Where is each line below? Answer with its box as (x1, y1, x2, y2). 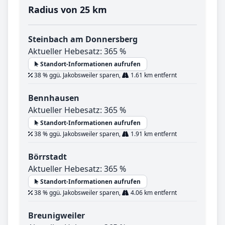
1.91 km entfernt (129, 130, 177, 139)
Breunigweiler (28, 210, 85, 221)
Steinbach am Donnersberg (28, 34, 138, 45)
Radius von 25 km (28, 4, 107, 16)
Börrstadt (28, 151, 67, 163)
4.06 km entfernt (129, 188, 177, 197)
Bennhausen (28, 92, 79, 104)
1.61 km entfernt (129, 71, 177, 80)
